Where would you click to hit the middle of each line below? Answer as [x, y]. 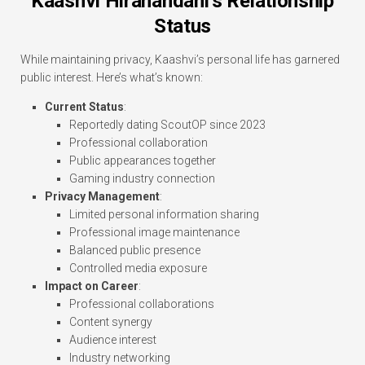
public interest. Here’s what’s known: [112, 78]
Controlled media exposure [138, 268]
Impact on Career [92, 286]
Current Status [84, 107]
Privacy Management [102, 197]
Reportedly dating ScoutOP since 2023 [167, 125]
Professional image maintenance [154, 233]
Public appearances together [143, 161]
